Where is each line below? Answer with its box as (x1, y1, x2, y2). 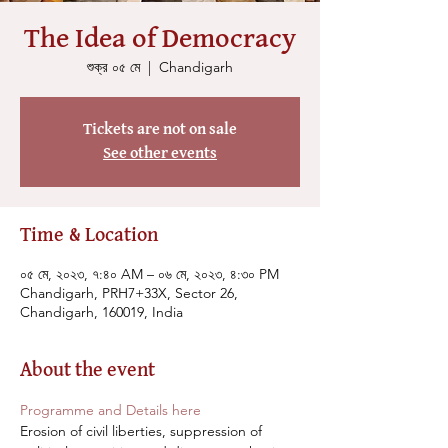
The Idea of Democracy (24, 26, 296, 53)
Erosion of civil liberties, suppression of (20, 422, 266, 440)
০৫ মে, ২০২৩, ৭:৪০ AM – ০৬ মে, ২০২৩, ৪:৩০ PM (20, 265, 279, 283)
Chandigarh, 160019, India (20, 303, 183, 321)
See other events (103, 146, 217, 162)
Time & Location (20, 226, 158, 245)
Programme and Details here (20, 401, 201, 419)
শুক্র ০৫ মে (87, 58, 140, 76)
